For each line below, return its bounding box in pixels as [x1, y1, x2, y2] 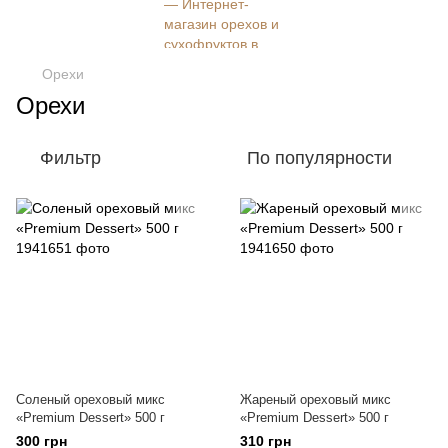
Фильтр [40, 148, 101, 168]
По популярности [247, 148, 392, 168]
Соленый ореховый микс [16, 391, 165, 407]
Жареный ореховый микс [240, 391, 391, 407]
